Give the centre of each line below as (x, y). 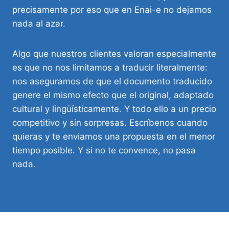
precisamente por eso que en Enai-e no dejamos (112, 9)
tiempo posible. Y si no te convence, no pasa (104, 150)
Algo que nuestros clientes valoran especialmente (114, 53)
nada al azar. (39, 23)
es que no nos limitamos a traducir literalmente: (110, 67)
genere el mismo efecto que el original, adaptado (113, 95)
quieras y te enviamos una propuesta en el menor (114, 136)
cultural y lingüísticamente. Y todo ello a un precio (114, 109)
